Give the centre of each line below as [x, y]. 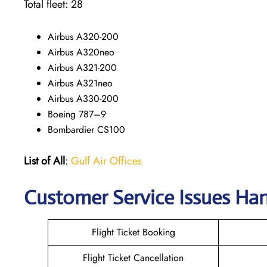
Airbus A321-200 [82, 67]
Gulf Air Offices [106, 161]
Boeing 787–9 [77, 114]
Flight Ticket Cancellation [133, 257]
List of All [44, 161]
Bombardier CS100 [86, 129]
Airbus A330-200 [83, 98]
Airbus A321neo [80, 83]
